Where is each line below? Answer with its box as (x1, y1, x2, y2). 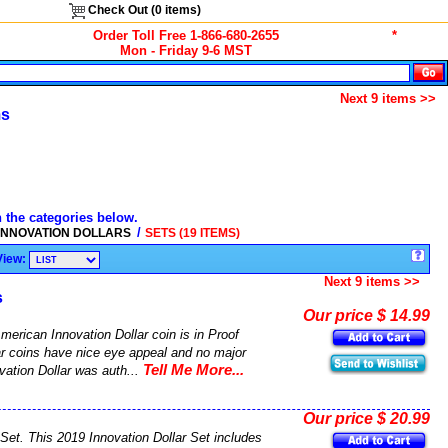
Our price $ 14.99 (303, 306, 430, 324)
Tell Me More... (143, 361, 244, 378)
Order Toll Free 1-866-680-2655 (92, 28, 279, 43)
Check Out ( (84, 3, 155, 18)
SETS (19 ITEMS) (145, 225, 240, 240)
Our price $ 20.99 (303, 409, 430, 427)
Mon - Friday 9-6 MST (119, 43, 252, 58)
